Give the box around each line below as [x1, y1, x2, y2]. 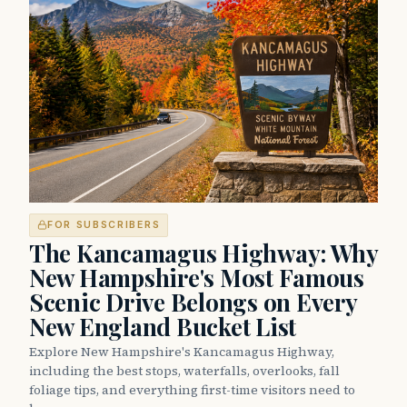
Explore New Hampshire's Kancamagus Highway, [29, 342, 334, 361]
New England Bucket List [29, 310, 297, 342]
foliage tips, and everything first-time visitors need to [29, 380, 355, 399]
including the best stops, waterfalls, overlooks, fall [29, 361, 340, 380]
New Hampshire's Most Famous [29, 261, 364, 293]
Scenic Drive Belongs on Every [29, 285, 357, 318]
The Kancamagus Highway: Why [29, 236, 378, 269]
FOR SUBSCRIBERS [47, 218, 161, 231]
